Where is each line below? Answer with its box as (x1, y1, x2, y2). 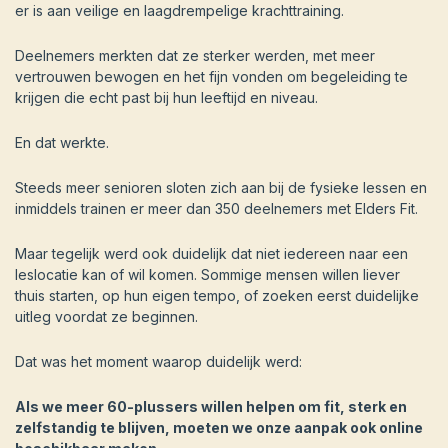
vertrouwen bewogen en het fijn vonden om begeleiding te (15, 67, 408, 85)
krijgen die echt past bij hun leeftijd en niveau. (15, 88, 318, 106)
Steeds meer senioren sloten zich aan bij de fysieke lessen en (15, 178, 427, 196)
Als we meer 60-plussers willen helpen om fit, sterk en (15, 397, 407, 415)
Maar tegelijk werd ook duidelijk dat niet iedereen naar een (15, 244, 408, 262)
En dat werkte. (15, 133, 109, 151)
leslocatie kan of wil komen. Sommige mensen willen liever (15, 265, 400, 283)
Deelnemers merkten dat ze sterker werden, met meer (15, 46, 375, 64)
